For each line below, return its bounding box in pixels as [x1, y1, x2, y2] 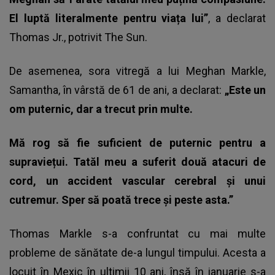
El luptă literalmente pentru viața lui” [9, 11, 209, 25]
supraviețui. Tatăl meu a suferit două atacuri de [9, 155, 266, 168]
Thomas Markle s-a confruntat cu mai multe [9, 227, 266, 240]
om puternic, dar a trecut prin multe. [9, 102, 193, 115]
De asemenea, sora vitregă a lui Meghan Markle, [9, 64, 266, 77]
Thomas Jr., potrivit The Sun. [9, 30, 147, 44]
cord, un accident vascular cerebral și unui [9, 174, 266, 187]
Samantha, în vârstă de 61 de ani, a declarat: [9, 83, 225, 96]
